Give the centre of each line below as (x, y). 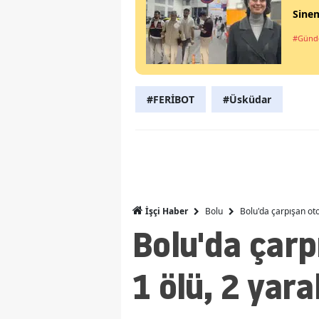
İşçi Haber (166, 211)
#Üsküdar (247, 100)
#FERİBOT (171, 100)
